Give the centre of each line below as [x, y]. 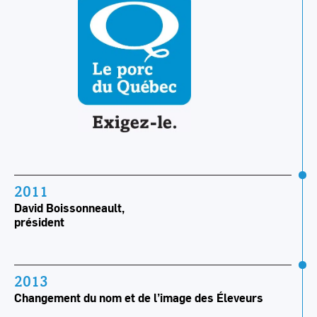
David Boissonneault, [69, 207]
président [39, 221]
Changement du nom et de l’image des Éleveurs [139, 297]
